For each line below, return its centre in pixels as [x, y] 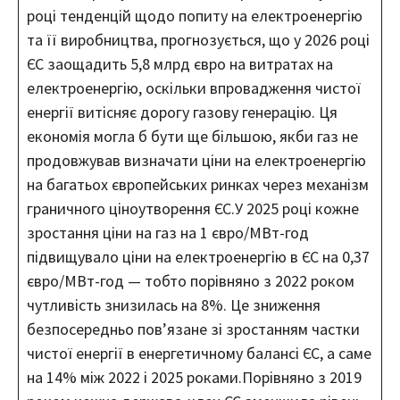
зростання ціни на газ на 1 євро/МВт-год [168, 232]
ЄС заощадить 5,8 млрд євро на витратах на [180, 63]
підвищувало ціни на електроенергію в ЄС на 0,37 [198, 256]
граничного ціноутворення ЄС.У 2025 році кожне [193, 208]
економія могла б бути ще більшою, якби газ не [192, 136]
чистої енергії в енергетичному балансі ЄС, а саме [199, 353]
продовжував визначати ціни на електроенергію [196, 160]
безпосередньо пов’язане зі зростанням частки [193, 329]
